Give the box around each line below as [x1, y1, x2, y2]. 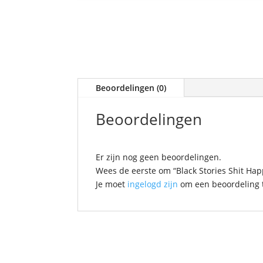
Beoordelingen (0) [96, 82, 166, 93]
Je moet [96, 178, 127, 190]
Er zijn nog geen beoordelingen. [96, 151, 221, 163]
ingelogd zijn [127, 178, 178, 190]
